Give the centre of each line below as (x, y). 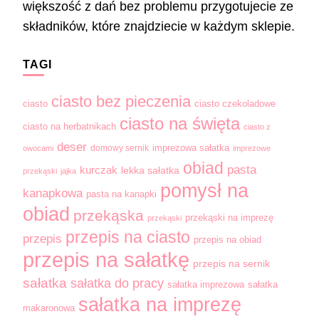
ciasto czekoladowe (235, 104)
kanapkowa (53, 193)
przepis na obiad (228, 240)
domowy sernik (120, 148)
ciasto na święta (180, 124)
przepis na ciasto (128, 238)
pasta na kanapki (121, 195)
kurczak (99, 170)
